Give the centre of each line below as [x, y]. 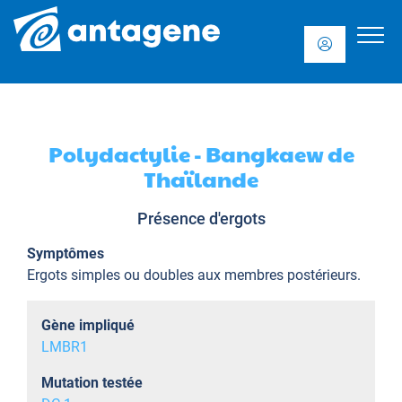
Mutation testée [92, 383]
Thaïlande [201, 179]
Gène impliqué [88, 325]
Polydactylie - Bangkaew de [201, 153]
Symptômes [66, 253]
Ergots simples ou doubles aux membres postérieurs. [194, 275]
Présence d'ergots [201, 218]
